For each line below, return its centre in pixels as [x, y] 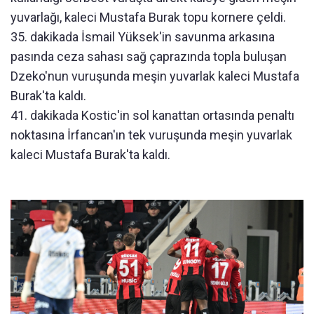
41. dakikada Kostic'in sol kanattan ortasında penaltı [152, 116]
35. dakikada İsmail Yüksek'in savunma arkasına [143, 37]
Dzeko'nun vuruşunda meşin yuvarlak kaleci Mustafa [155, 76]
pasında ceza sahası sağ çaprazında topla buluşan [149, 57]
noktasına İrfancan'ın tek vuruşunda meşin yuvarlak [151, 135]
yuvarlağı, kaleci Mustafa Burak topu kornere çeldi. [148, 18]
